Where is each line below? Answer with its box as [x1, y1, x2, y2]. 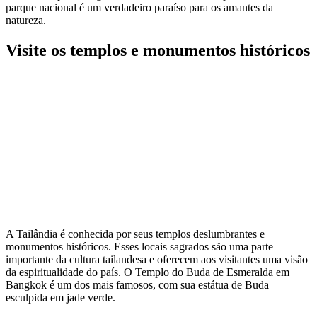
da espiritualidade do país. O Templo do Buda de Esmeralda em [6, 266, 289, 279]
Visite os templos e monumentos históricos [6, 40, 310, 59]
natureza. [6, 13, 46, 26]
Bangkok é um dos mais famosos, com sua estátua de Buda [6, 279, 269, 292]
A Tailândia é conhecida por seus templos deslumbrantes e [6, 228, 265, 241]
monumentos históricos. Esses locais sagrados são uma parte [6, 241, 273, 253]
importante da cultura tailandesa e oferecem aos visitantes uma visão [6, 253, 308, 266]
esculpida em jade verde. [6, 292, 115, 304]
